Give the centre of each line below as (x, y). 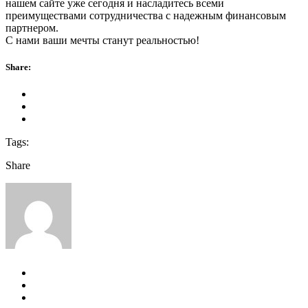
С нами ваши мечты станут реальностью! (102, 40)
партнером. (32, 27)
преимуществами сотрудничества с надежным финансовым (146, 15)
